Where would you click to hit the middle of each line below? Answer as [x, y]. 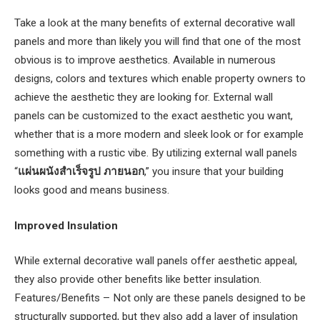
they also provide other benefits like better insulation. [138, 280]
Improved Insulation [66, 225]
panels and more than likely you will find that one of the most [157, 41]
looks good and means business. [92, 190]
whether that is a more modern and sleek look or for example [159, 134]
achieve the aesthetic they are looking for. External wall [144, 97]
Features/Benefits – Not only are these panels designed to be [160, 298]
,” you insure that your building [214, 171]
